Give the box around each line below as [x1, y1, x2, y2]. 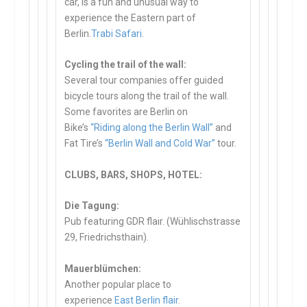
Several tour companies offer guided [64, 75, 224, 86]
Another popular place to [64, 278, 172, 290]
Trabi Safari [91, 27, 143, 39]
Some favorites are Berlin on [64, 106, 188, 118]
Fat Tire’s [64, 138, 106, 149]
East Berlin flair [114, 294, 179, 306]
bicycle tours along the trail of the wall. [64, 90, 230, 102]
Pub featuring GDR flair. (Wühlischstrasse [64, 216, 241, 228]
